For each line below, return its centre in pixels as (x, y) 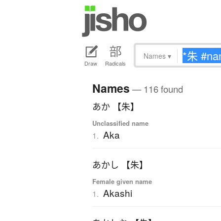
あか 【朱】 (116, 107)
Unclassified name (120, 123)
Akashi (118, 193)
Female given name (122, 182)
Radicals (115, 63)
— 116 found (156, 89)
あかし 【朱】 (120, 165)
